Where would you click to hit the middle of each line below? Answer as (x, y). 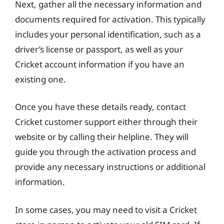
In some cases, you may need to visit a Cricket (106, 209)
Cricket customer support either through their (106, 122)
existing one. (40, 79)
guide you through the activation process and (105, 152)
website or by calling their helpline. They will (102, 137)
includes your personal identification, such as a (108, 34)
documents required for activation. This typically (110, 19)
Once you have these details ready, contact (100, 107)
